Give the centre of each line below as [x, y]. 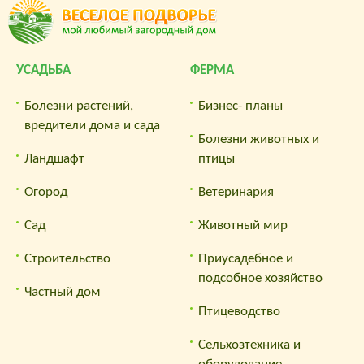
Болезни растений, [79, 106]
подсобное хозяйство [260, 279]
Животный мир [243, 226]
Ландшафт [54, 159]
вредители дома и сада [92, 126]
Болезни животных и [259, 140]
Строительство [67, 259]
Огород [46, 193]
